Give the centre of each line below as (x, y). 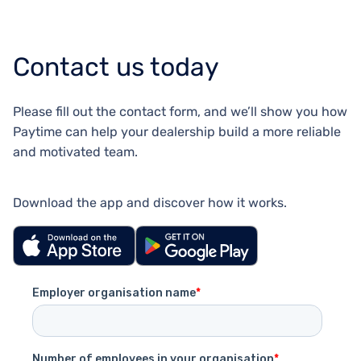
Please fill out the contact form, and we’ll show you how (180, 112)
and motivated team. (75, 152)
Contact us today (116, 67)
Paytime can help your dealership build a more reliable (177, 132)
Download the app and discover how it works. (150, 203)
